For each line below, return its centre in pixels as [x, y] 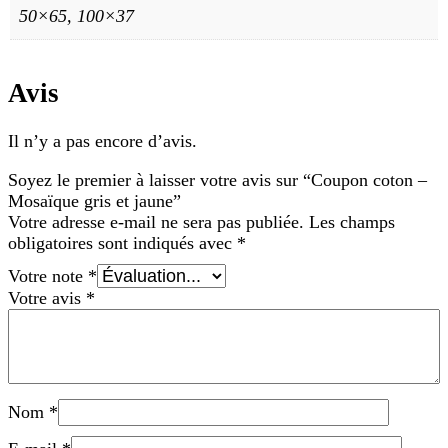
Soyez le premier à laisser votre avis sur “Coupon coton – [217, 179]
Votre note [48, 275]
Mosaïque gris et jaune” [94, 200]
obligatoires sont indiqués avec [122, 242]
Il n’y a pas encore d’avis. [102, 140]
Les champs [352, 221]
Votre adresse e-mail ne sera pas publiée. [156, 221]
